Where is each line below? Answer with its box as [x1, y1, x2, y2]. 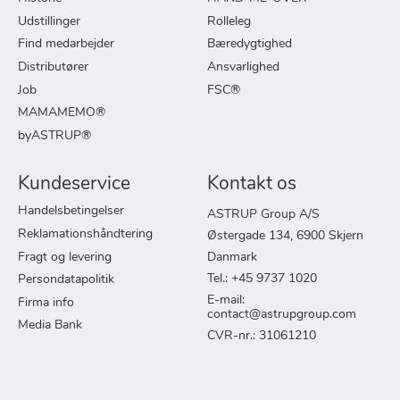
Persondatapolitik [18, 273, 114, 287]
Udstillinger [18, 14, 80, 29]
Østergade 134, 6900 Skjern [207, 229, 363, 243]
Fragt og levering [18, 250, 112, 264]
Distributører [18, 60, 88, 74]
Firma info [18, 296, 74, 310]
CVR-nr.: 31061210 [207, 329, 316, 343]
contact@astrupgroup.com [207, 307, 356, 321]
